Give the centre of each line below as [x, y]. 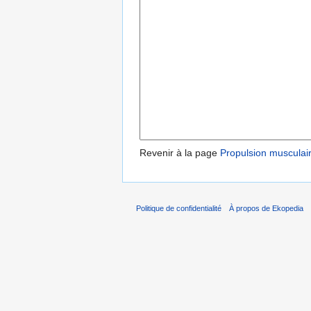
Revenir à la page [180, 153]
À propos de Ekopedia [267, 208]
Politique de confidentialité [179, 208]
